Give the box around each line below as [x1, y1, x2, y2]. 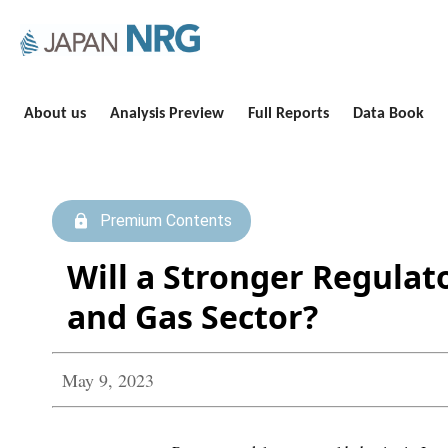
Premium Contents [99, 211, 232, 230]
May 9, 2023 [62, 368, 154, 392]
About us [24, 106, 86, 122]
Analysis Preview [110, 106, 224, 122]
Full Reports [248, 106, 329, 122]
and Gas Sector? [67, 295, 318, 338]
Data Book [353, 106, 424, 122]
